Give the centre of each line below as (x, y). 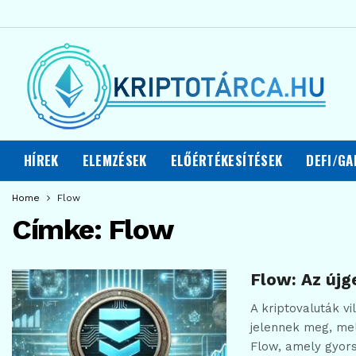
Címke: (60, 230)
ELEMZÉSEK (114, 160)
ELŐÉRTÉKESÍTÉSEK (226, 160)
